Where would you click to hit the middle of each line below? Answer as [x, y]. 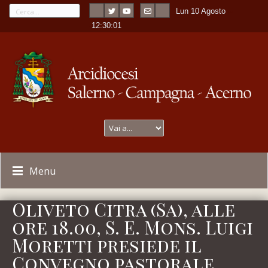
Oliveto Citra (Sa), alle [124, 209]
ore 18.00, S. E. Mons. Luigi [133, 227]
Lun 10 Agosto [201, 11]
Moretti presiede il [107, 245]
